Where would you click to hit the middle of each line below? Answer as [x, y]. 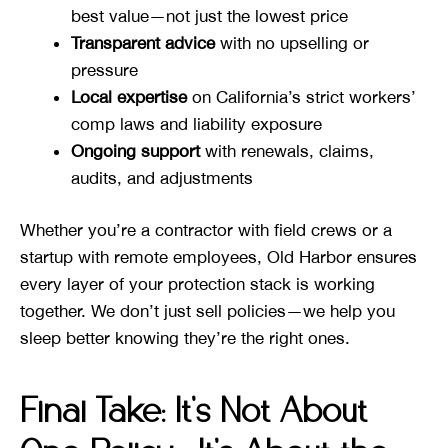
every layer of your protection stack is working [197, 284]
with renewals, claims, [287, 150]
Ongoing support [135, 150]
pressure [104, 69]
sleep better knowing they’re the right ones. [185, 338]
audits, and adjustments [162, 177]
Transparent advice [143, 42]
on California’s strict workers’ [301, 96]
